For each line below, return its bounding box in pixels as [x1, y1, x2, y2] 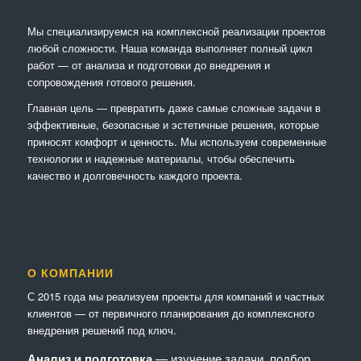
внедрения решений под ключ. [27, 322, 176, 338]
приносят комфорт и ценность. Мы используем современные [27, 133, 326, 149]
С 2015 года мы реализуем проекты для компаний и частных [27, 288, 325, 305]
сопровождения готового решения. [27, 73, 196, 89]
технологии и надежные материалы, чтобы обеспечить [27, 150, 295, 166]
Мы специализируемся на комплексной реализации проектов [27, 23, 326, 39]
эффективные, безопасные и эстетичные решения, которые [27, 116, 319, 132]
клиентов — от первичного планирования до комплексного [27, 305, 314, 322]
